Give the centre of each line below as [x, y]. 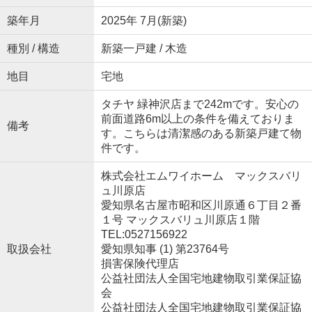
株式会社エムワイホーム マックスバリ [201, 175]
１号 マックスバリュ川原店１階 [180, 219]
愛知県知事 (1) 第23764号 [165, 249]
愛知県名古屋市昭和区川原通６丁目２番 [201, 205]
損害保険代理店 [140, 263]
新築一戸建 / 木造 [144, 48]
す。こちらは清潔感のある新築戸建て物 [201, 133]
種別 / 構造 [33, 48]
